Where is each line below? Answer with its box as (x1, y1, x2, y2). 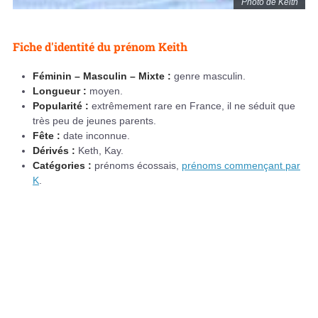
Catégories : (33, 160, 92, 172)
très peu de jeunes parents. (33, 115, 156, 127)
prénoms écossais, (92, 160, 182, 172)
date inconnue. (60, 130, 130, 142)
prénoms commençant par (182, 160, 300, 172)
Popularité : (33, 100, 92, 112)
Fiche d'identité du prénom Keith (13, 39, 187, 55)
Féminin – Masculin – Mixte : (33, 70, 171, 82)
